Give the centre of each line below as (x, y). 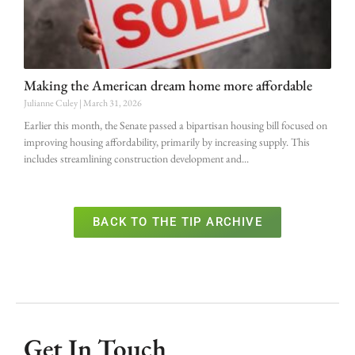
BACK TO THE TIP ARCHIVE (177, 222)
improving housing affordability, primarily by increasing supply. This (167, 142)
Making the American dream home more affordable (168, 86)
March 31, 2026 (113, 103)
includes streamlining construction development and (133, 159)
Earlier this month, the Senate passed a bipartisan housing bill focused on (176, 126)
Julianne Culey (52, 103)
